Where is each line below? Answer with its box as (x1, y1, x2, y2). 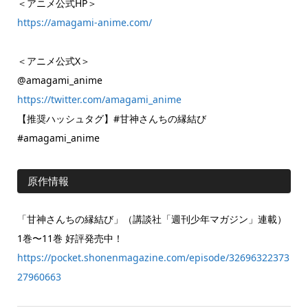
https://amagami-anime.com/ (16, 15, 152, 29)
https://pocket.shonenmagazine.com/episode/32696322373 (16, 250, 289, 264)
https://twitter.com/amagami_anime (16, 92, 181, 106)
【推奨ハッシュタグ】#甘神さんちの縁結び (16, 111, 216, 125)
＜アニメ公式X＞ (16, 54, 90, 67)
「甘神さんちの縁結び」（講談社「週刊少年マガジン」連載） (16, 212, 287, 225)
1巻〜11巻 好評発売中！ (16, 231, 123, 245)
